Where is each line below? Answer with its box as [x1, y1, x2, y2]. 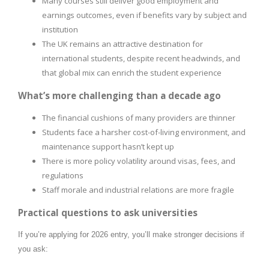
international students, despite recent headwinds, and [42, 52, 240, 64]
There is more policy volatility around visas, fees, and [42, 155, 235, 166]
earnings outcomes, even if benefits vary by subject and [42, 9, 247, 20]
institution [42, 23, 78, 35]
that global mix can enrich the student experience [42, 67, 222, 78]
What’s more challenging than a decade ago [18, 89, 221, 101]
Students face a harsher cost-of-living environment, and [42, 126, 246, 138]
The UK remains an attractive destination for [42, 38, 203, 49]
